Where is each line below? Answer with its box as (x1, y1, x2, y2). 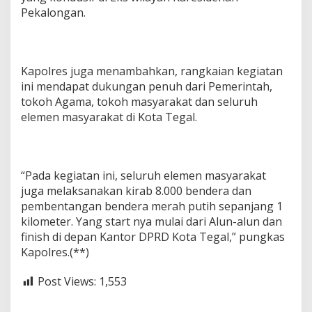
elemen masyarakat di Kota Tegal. (21, 109, 197, 125)
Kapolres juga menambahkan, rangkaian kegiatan (21, 63, 283, 79)
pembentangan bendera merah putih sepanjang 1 (21, 198, 283, 214)
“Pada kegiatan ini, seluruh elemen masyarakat (21, 168, 266, 184)
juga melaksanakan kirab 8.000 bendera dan (21, 183, 251, 199)
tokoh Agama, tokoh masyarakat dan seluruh (21, 94, 258, 110)
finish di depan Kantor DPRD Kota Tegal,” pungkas (21, 229, 285, 245)
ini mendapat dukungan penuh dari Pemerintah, (21, 79, 272, 95)
